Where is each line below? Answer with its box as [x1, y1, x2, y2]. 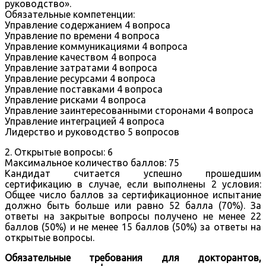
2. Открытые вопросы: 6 [5, 146, 113, 157]
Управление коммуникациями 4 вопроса [5, 40, 188, 52]
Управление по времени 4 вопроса [5, 30, 160, 41]
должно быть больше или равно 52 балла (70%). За [5, 199, 261, 211]
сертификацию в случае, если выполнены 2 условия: [5, 178, 261, 189]
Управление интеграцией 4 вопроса [5, 115, 164, 126]
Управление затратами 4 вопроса [5, 62, 157, 73]
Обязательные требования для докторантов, [5, 252, 261, 263]
